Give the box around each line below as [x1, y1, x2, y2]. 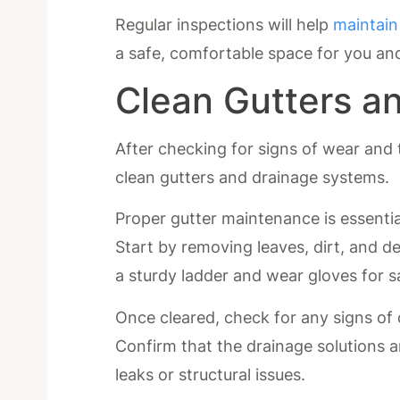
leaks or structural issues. [115, 364, 306, 384]
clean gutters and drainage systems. [115, 167, 390, 187]
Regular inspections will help [115, 15, 334, 35]
